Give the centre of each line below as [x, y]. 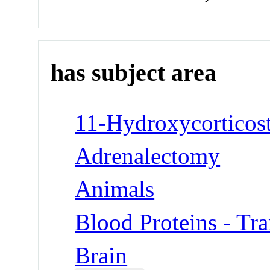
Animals [115, 189]
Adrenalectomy [148, 155]
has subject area [134, 73]
